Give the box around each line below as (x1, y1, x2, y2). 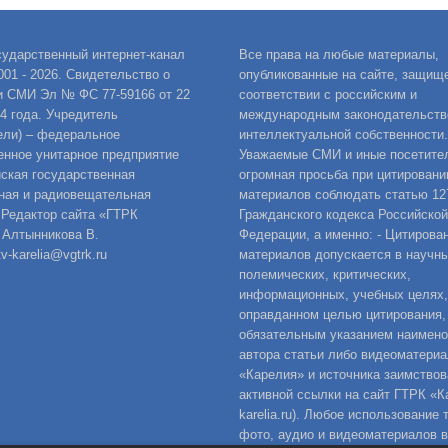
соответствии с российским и (239, 87, 417, 103)
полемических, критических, (239, 267, 411, 283)
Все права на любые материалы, (239, 47, 439, 63)
